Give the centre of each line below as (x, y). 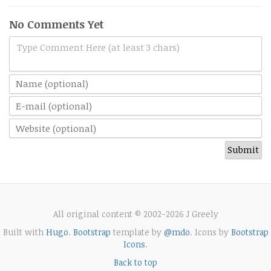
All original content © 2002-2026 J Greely (135, 214)
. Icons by (210, 232)
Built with (24, 232)
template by (137, 232)
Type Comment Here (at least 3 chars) (99, 47)
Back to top (135, 262)
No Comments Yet (56, 24)
